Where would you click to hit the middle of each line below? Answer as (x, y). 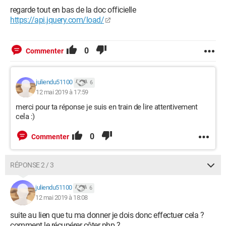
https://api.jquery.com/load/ (57, 20)
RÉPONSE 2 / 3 (32, 165)
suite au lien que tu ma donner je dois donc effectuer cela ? (107, 215)
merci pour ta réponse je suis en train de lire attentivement (106, 107)
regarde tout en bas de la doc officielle (73, 10)
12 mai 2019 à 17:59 (62, 92)
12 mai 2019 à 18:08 (62, 197)
